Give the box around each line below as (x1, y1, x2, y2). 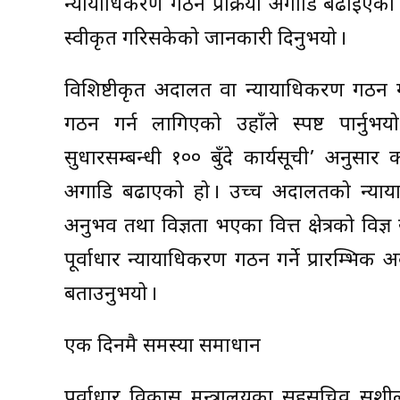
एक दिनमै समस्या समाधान (64, 334, 261, 361)
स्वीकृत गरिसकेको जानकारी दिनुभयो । (64, 27, 346, 54)
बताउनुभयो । (64, 282, 157, 309)
